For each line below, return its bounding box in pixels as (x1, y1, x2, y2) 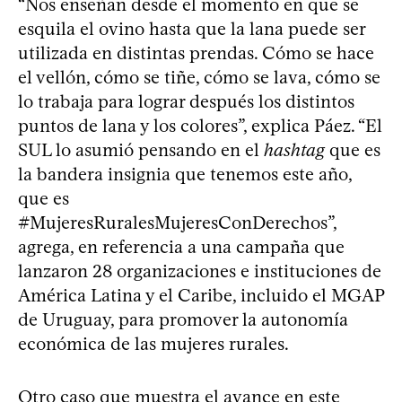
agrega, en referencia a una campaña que (18, 236, 345, 258)
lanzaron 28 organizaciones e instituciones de (18, 260, 381, 283)
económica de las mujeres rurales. (18, 333, 289, 355)
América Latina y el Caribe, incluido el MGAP (18, 284, 384, 307)
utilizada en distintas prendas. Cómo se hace (18, 42, 374, 65)
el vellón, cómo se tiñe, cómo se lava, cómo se (18, 66, 380, 89)
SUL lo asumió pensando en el (18, 139, 264, 162)
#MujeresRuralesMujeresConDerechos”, (18, 212, 336, 234)
